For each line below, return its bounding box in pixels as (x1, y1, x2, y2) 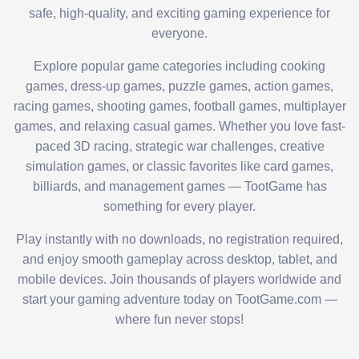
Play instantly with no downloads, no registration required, (16, 232, 343, 247)
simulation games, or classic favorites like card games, (26, 159, 333, 174)
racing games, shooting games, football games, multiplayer (13, 99, 346, 114)
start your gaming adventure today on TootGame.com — (22, 292, 337, 307)
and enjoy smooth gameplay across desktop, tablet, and (22, 252, 337, 267)
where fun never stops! (115, 313, 244, 327)
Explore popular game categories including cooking (34, 59, 325, 74)
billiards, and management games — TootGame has (32, 179, 327, 194)
